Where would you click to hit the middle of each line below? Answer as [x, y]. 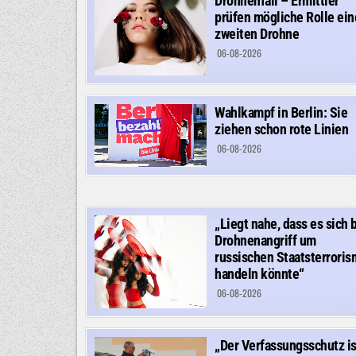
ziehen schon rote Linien [281, 130]
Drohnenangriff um [265, 241]
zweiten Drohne [257, 33]
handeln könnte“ [259, 274]
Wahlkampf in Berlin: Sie [281, 113]
